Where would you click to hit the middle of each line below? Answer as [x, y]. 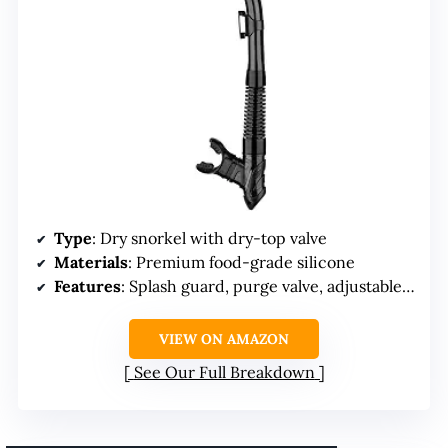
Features [87, 285]
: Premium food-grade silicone [241, 261]
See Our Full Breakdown [224, 371]
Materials [91, 261]
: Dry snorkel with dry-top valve [209, 237]
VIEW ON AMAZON [224, 338]
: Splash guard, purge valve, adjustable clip [261, 285]
